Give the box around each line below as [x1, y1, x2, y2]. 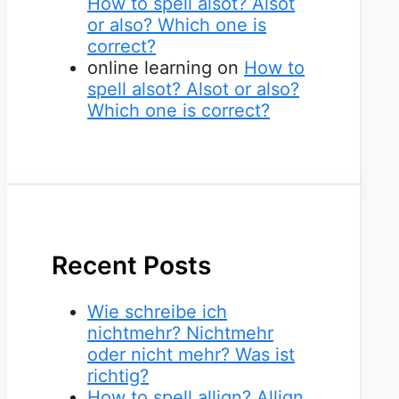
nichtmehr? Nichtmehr [87, 322, 273, 345]
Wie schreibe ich [87, 301, 227, 323]
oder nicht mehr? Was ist [87, 344, 295, 366]
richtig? [87, 365, 149, 387]
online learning [87, 56, 212, 78]
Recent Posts [52, 250, 211, 281]
